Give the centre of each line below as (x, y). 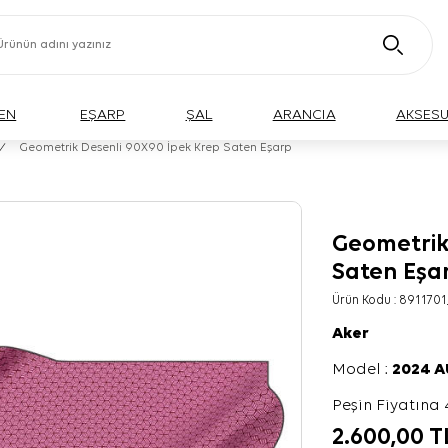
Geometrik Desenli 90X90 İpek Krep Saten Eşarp (155, 148)
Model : (362, 370)
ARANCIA (304, 114)
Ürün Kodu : (366, 300)
